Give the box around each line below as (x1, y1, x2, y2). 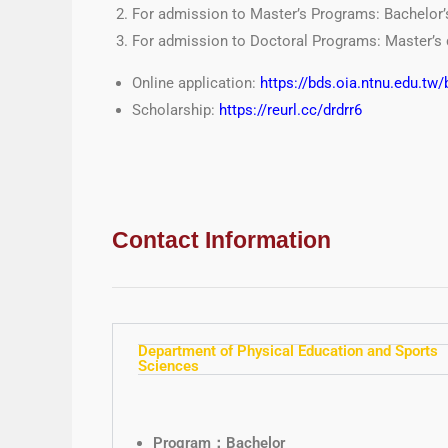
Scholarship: (132, 100, 219, 119)
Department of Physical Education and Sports (138, 341, 438, 360)
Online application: (132, 73, 256, 92)
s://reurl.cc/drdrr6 (245, 100, 362, 119)
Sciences (138, 356, 199, 375)
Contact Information (112, 226, 331, 253)
